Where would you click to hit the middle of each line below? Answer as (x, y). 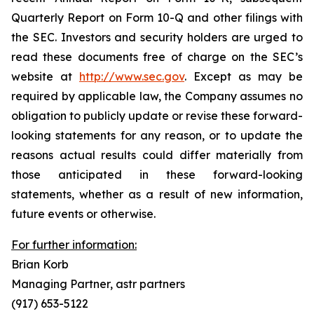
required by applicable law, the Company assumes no (157, 96)
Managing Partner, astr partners (98, 284)
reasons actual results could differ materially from (157, 155)
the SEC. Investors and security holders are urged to (157, 37)
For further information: (74, 245)
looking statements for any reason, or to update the (157, 135)
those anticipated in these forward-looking (157, 175)
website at (45, 76)
